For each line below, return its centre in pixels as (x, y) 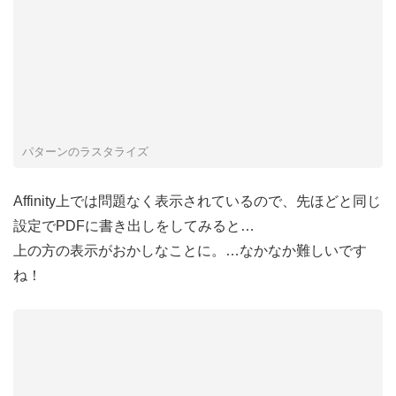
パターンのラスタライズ (85, 152)
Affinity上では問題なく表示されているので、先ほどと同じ (197, 202)
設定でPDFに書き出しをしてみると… (134, 226)
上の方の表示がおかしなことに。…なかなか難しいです (190, 251)
